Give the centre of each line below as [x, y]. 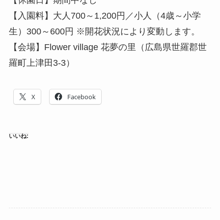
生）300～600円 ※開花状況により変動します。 [104, 31]
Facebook [81, 96]
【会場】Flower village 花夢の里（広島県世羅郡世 [108, 47]
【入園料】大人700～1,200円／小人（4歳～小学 [105, 15]
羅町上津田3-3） [41, 63]
